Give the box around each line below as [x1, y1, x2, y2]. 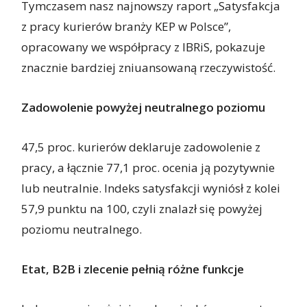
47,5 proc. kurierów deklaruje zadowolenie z [21, 139, 261, 156]
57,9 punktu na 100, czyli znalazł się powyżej [21, 201, 263, 217]
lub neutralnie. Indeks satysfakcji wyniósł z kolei [21, 180, 281, 197]
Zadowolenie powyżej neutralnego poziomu [21, 99, 266, 116]
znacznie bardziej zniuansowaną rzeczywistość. [21, 60, 276, 76]
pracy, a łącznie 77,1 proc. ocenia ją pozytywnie [21, 160, 275, 176]
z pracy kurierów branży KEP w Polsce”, [21, 19, 232, 35]
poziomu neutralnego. [21, 221, 145, 238]
